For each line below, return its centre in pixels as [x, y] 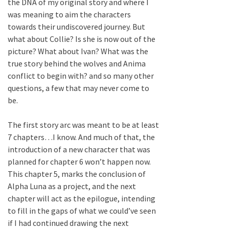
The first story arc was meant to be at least [83, 125]
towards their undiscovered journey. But [76, 27]
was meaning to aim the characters [69, 15]
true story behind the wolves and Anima [77, 64]
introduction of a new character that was [79, 150]
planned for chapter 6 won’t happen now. [79, 162]
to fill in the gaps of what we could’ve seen [82, 211]
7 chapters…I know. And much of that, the [81, 137]
